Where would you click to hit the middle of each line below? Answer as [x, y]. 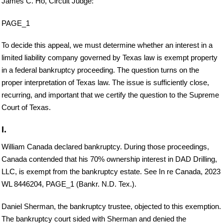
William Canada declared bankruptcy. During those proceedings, [105, 147]
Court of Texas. [26, 108]
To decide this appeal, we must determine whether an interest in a [107, 45]
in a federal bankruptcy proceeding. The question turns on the [100, 70]
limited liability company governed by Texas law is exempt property [110, 58]
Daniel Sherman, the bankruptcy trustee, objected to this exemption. [111, 207]
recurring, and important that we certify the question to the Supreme [110, 95]
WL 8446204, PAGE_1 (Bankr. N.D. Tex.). [69, 184]
